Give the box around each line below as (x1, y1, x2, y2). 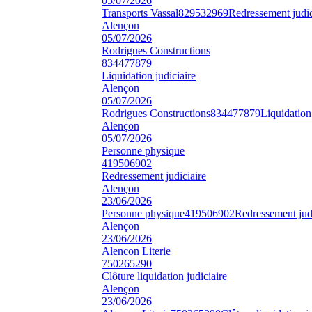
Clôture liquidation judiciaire (102, 270, 227, 282)
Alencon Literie (102, 244, 171, 257)
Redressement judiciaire (102, 169, 206, 182)
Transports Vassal (102, 6, 178, 19)
